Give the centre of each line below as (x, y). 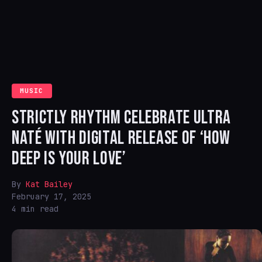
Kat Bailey (49, 184)
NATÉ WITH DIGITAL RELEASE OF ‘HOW (121, 138)
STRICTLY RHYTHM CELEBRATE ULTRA (121, 118)
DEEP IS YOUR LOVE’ (69, 159)
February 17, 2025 (51, 196)
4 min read (35, 209)
